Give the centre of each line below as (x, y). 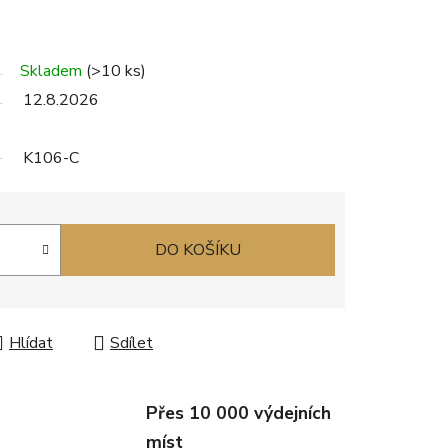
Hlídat (31, 343)
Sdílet (131, 343)
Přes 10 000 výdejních (238, 413)
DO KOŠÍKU (198, 250)
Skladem (53, 71)
